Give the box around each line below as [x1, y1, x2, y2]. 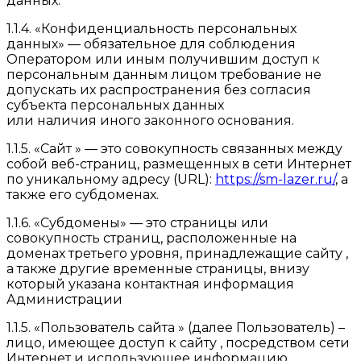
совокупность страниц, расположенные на [6, 230, 297, 247]
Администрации [6, 292, 122, 308]
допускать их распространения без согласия [6, 82, 311, 98]
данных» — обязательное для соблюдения [6, 36, 296, 52]
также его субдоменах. [6, 187, 159, 203]
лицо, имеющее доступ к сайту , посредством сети [6, 335, 350, 351]
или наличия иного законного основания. [6, 113, 294, 129]
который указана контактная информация [6, 276, 294, 293]
